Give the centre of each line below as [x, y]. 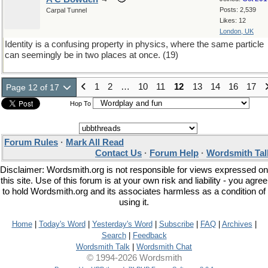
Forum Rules [31, 142]
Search [114, 235]
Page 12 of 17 [34, 87]
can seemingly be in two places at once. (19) [92, 55]
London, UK [237, 31]
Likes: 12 [233, 20]
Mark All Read [95, 142]
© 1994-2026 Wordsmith [134, 258]
